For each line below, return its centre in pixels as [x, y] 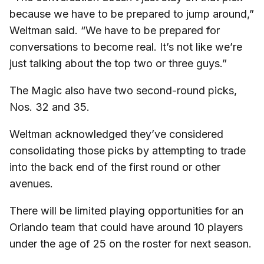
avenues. [31, 184]
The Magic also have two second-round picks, [123, 91]
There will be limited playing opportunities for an [126, 211]
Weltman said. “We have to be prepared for [115, 31]
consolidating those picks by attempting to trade [128, 151]
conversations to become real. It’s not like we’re [126, 47]
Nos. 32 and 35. [49, 107]
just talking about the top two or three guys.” [118, 64]
